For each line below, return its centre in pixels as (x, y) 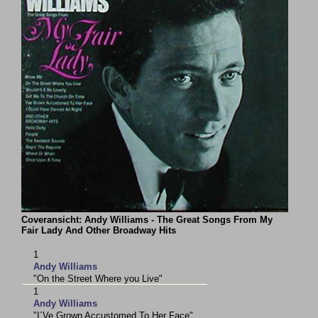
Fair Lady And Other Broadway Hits (99, 230)
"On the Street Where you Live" (98, 279)
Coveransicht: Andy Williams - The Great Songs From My (147, 220)
